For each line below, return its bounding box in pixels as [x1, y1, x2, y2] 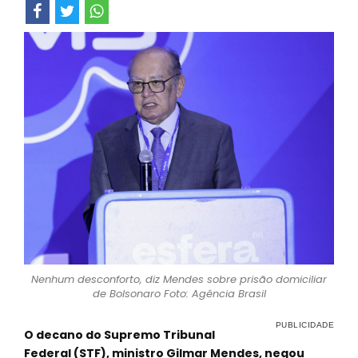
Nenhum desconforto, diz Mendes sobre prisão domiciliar [31, 272, 327, 287]
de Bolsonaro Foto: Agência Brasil [92, 286, 266, 301]
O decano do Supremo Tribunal [24, 327, 215, 343]
